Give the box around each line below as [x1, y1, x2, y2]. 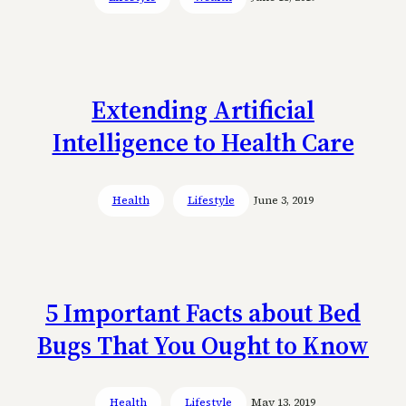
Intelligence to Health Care [52, 125, 354, 160]
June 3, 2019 [253, 192, 314, 208]
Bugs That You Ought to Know [37, 327, 369, 362]
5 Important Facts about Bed [45, 295, 361, 330]
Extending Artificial [92, 92, 314, 128]
